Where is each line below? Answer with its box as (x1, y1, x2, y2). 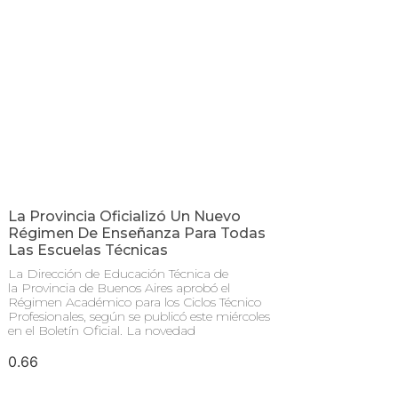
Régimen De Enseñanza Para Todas (8, 225, 266, 243)
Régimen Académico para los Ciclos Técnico (8, 294, 261, 311)
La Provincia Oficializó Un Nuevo (8, 208, 241, 226)
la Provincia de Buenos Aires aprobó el (8, 280, 230, 297)
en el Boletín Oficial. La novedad (8, 322, 195, 339)
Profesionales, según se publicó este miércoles (8, 308, 270, 325)
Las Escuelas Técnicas (8, 242, 168, 259)
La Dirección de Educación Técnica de (8, 266, 228, 283)
